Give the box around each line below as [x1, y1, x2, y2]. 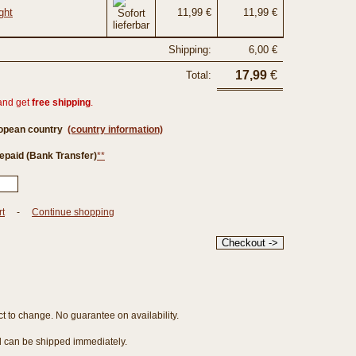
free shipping [32, 97, 91, 108]
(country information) [68, 124, 163, 135]
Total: [186, 69, 211, 81]
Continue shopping [32, 207, 114, 218]
